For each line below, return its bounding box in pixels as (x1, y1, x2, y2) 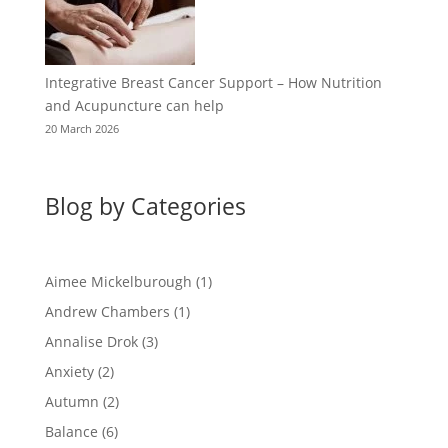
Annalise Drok (44, 331, 138, 351)
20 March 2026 (44, 121, 119, 137)
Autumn (44, 391, 99, 411)
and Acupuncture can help (44, 96, 224, 116)
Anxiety (44, 361, 94, 381)
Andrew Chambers (44, 301, 170, 321)
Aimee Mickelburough (44, 271, 192, 291)
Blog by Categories (44, 190, 246, 223)
